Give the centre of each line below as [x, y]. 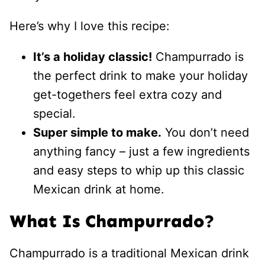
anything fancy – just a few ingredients [141, 151]
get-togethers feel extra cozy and [127, 95]
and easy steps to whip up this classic [139, 170]
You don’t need [205, 132]
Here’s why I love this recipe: [90, 26]
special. [54, 114]
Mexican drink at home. [99, 189]
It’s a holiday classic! [93, 57]
